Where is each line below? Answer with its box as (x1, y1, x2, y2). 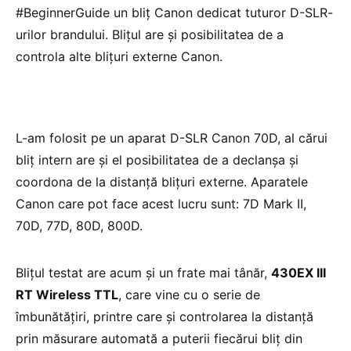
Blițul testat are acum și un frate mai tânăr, (16, 265, 271, 280)
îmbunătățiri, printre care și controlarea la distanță (16, 309, 313, 324)
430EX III (271, 265, 326, 280)
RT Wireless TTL (16, 287, 118, 302)
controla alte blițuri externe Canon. (16, 49, 223, 64)
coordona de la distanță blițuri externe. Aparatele (16, 174, 308, 190)
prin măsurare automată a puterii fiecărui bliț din (16, 331, 302, 346)
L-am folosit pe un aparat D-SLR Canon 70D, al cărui (16, 130, 327, 146)
